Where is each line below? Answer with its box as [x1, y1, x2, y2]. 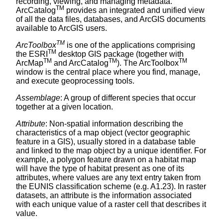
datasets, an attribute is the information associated [16, 191, 192, 200]
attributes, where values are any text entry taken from [16, 173, 201, 182]
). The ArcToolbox [117, 58, 179, 67]
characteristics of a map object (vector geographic [16, 128, 190, 137]
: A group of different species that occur [60, 93, 196, 102]
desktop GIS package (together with [56, 49, 184, 58]
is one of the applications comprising [65, 40, 195, 49]
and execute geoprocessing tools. [16, 76, 134, 85]
